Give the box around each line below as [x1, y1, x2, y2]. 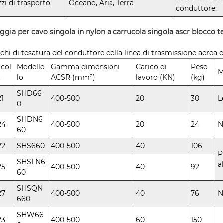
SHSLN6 [17, 157, 46, 167]
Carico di [136, 62, 167, 72]
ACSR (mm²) [51, 73, 96, 82]
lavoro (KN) [136, 73, 176, 82]
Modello [17, 62, 45, 72]
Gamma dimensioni [51, 62, 120, 72]
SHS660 [17, 141, 45, 151]
